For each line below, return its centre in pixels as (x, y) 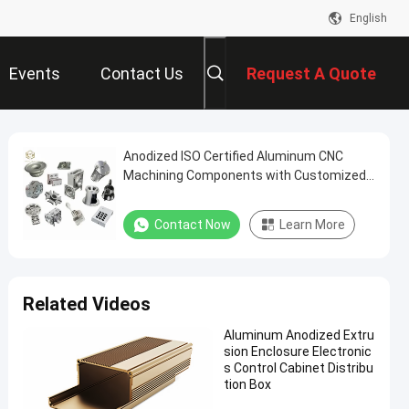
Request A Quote (311, 74)
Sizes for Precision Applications (216, 194)
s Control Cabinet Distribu (299, 368)
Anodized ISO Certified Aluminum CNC (233, 156)
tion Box (247, 384)
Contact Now (193, 225)
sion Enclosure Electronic (298, 351)
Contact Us (142, 74)
